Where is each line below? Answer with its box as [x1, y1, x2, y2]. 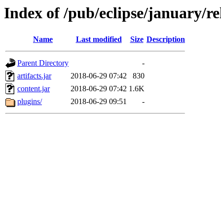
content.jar [17, 84, 50, 93]
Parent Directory [17, 59, 69, 68]
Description [147, 35, 185, 44]
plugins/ [17, 97, 42, 106]
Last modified [75, 35, 122, 44]
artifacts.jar [17, 72, 51, 80]
